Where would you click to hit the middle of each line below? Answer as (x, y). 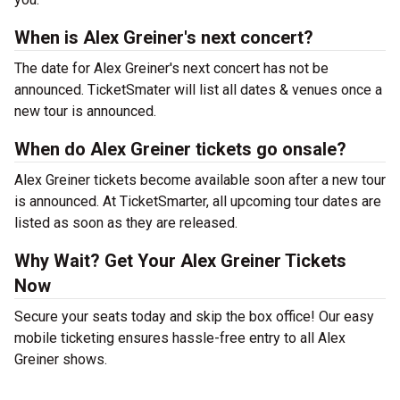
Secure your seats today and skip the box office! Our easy (194, 317)
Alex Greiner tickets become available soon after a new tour (200, 180)
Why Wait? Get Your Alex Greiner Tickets (180, 261)
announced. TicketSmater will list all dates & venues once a (198, 90)
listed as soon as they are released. (126, 223)
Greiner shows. (61, 359)
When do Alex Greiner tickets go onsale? (180, 149)
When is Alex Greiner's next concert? (164, 37)
